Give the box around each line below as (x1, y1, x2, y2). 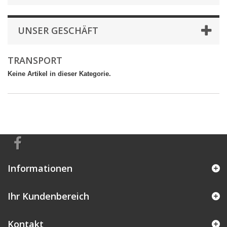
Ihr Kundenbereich (8, 190, 89, 202)
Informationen (8, 162, 72, 174)
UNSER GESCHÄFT (18, 24, 98, 36)
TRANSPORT (8, 54, 65, 66)
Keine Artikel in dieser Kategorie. (8, 70, 111, 78)
